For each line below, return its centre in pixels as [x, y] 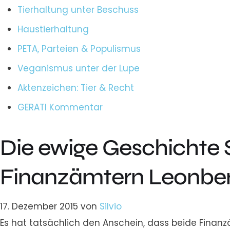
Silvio [111, 206]
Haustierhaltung [53, 29]
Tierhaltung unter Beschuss [78, 9]
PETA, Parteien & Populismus [79, 49]
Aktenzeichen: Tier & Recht [76, 88]
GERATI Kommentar [60, 107]
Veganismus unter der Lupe [79, 68]
